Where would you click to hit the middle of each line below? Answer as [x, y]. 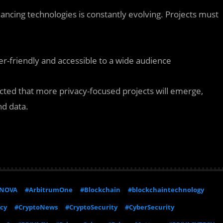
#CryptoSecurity [91, 207]
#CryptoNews [36, 207]
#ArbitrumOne [49, 190]
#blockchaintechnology [166, 190]
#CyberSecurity [150, 207]
